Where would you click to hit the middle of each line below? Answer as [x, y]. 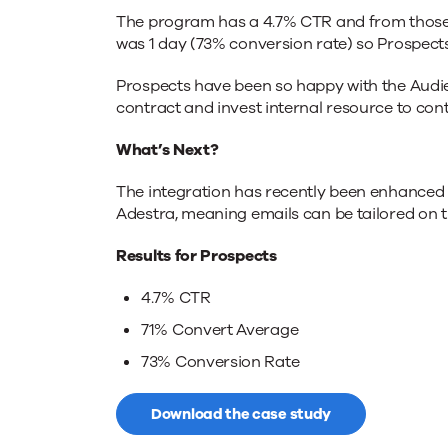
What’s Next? [167, 150]
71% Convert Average [220, 330]
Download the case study [241, 414]
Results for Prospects [196, 256]
